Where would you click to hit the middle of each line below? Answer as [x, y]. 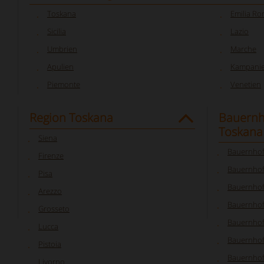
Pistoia [50, 244]
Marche [243, 49]
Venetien [246, 84]
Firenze [51, 156]
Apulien [60, 67]
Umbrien [62, 49]
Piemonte [64, 84]
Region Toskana [71, 118]
